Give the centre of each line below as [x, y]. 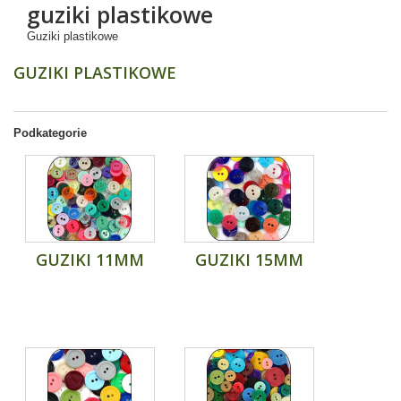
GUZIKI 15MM [249, 260]
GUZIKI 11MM [90, 260]
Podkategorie [50, 133]
